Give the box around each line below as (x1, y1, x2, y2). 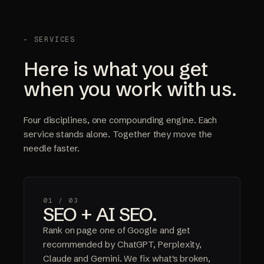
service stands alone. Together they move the (24, 128, 212, 140)
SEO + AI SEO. (43, 203, 157, 226)
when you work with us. (24, 77, 237, 102)
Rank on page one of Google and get (43, 225, 191, 236)
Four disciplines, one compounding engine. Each (24, 114, 217, 126)
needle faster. (24, 143, 80, 154)
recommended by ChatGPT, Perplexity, (43, 239, 202, 250)
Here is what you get (24, 57, 208, 82)
